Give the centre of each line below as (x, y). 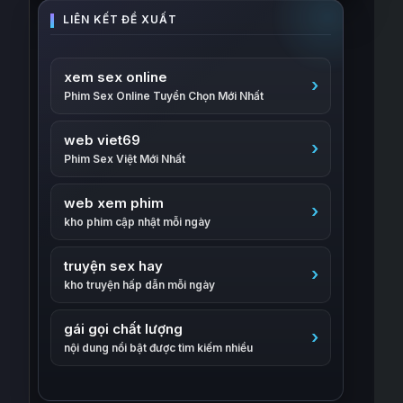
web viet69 (103, 140)
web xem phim (114, 203)
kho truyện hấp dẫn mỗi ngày (140, 285)
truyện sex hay (114, 266)
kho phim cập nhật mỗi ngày (138, 222)
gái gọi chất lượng (124, 329)
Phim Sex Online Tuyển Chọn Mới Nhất (164, 96)
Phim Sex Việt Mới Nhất (125, 159)
